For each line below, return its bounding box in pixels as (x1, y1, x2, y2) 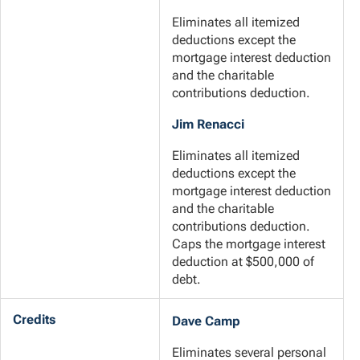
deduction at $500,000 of (172, 254, 314, 270)
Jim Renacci (172, 117, 244, 133)
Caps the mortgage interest (172, 236, 325, 252)
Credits (13, 311, 55, 327)
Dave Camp (172, 313, 240, 329)
